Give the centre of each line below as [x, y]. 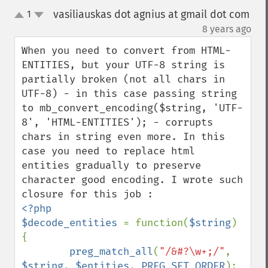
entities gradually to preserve [111, 165]
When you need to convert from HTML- [126, 51]
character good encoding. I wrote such [132, 180]
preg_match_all [111, 252]
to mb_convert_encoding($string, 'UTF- [132, 108]
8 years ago [227, 29]
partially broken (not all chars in [123, 79]
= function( [156, 223]
